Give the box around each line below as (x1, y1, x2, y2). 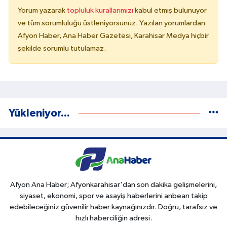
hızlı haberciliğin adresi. (75, 214, 152, 222)
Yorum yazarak (18, 6, 67, 14)
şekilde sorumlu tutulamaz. (18, 44, 106, 52)
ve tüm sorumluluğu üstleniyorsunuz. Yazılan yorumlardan (18, 19, 205, 27)
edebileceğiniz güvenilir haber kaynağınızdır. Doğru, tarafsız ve (10, 203, 217, 211)
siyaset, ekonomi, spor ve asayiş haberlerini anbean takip (19, 192, 208, 200)
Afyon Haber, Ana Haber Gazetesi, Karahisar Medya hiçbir (18, 31, 209, 40)
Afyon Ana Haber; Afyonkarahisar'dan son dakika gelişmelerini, (10, 180, 217, 188)
